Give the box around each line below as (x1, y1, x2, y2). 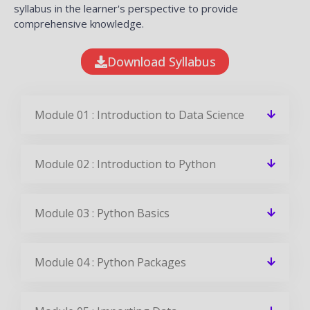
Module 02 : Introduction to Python (35, 156, 216, 172)
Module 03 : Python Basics (35, 205, 170, 221)
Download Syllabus (107, 53, 216, 70)
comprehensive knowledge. (14, 16, 144, 30)
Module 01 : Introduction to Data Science (35, 107, 244, 122)
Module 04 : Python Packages (35, 254, 186, 270)
